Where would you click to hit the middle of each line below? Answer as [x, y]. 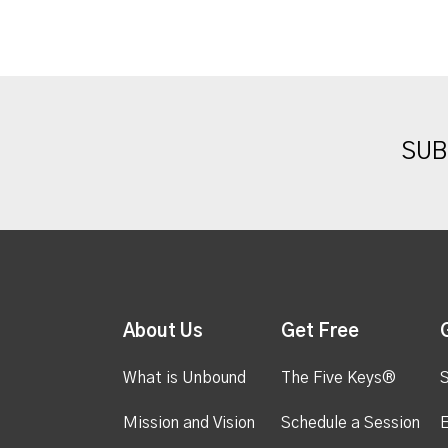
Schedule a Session [351, 422]
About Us [162, 331]
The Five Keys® [339, 377]
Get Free [320, 331]
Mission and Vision [188, 422]
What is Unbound [184, 377]
